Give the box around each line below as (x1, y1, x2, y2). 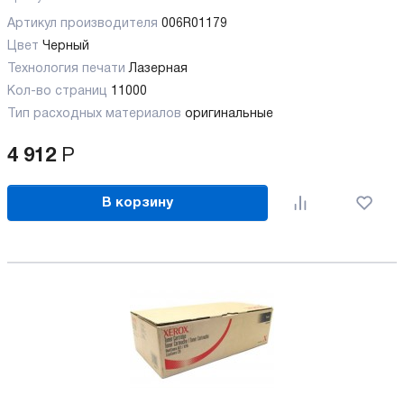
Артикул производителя (7, 18, 161, 31)
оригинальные (185, 108, 273, 121)
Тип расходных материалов (7, 108, 185, 121)
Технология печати (7, 63, 129, 76)
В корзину (102, 196, 174, 209)
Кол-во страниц (7, 86, 111, 98)
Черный (42, 41, 89, 53)
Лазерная (129, 63, 188, 76)
